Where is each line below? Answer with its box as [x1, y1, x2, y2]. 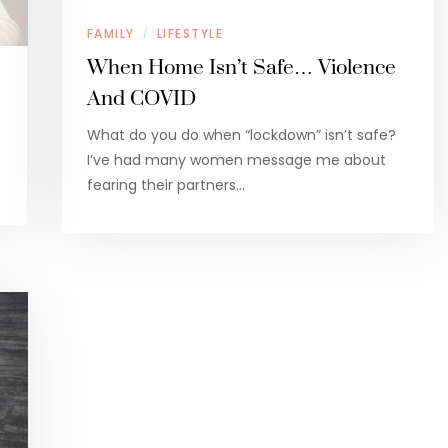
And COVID [86, 86, 196, 113]
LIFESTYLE [156, 25, 223, 43]
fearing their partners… [86, 175, 245, 196]
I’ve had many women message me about [86, 150, 386, 171]
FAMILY [86, 25, 135, 43]
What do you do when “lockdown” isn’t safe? [86, 125, 396, 146]
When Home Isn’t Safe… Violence [86, 55, 396, 82]
